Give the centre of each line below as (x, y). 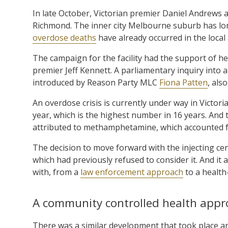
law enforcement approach (132, 172)
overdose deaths (64, 37)
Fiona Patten (183, 82)
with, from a (56, 172)
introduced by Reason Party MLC (96, 82)
